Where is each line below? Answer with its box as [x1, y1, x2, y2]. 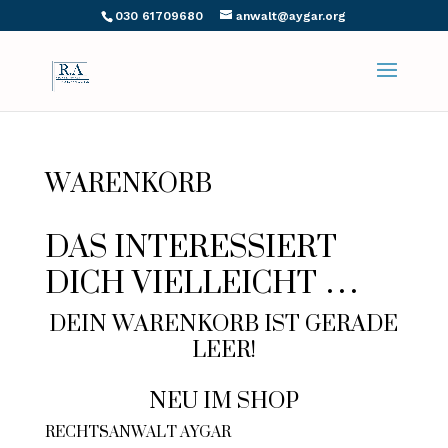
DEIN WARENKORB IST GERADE [49, 294, 399, 351]
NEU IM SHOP [148, 371, 299, 428]
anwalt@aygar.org [236, 9, 347, 23]
